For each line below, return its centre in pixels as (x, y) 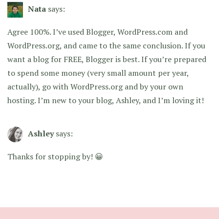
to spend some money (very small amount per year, (98, 73)
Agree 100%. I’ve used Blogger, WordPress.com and (98, 32)
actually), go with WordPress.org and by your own (95, 87)
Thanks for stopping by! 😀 (55, 157)
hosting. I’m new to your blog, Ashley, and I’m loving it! (106, 100)
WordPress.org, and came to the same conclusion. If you (106, 46)
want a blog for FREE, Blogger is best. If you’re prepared (107, 59)
